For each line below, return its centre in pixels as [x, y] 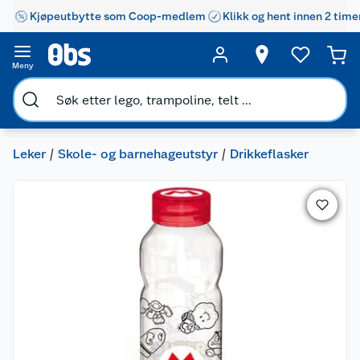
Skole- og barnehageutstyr [138, 154]
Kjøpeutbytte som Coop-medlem [118, 16]
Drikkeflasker [269, 154]
